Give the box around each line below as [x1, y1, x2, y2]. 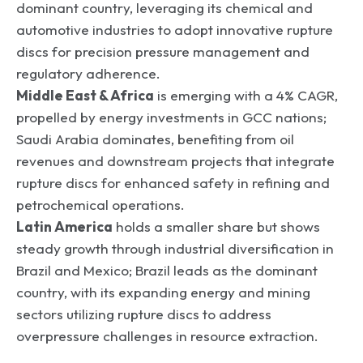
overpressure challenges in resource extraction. [16, 327, 318, 344]
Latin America [16, 217, 113, 235]
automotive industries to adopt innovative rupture [16, 20, 333, 38]
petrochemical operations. [16, 195, 185, 213]
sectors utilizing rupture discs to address [16, 305, 271, 322]
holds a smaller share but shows [113, 217, 320, 235]
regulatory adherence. [16, 64, 160, 82]
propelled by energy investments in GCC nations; [16, 108, 327, 126]
